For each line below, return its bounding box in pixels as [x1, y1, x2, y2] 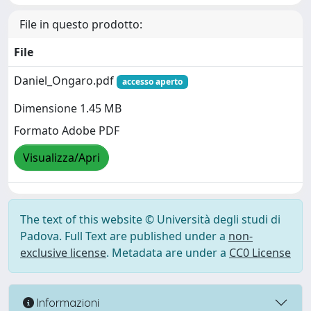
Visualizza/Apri [23, 150, 100, 166]
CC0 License [229, 245, 291, 260]
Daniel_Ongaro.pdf [14, 73, 117, 88]
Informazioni [34, 295, 99, 310]
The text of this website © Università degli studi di [20, 212, 280, 227]
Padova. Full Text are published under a [20, 228, 228, 244]
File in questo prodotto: [19, 17, 142, 32]
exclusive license [20, 245, 106, 260]
